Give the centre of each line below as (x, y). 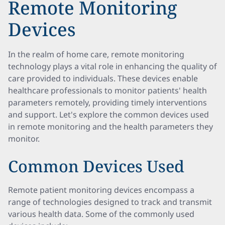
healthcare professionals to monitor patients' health (107, 90)
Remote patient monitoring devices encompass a (101, 190)
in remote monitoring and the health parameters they (110, 127)
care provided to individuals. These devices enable (103, 78)
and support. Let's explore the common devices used (108, 115)
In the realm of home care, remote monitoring (96, 54)
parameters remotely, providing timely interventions (107, 102)
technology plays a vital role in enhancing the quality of (113, 66)
